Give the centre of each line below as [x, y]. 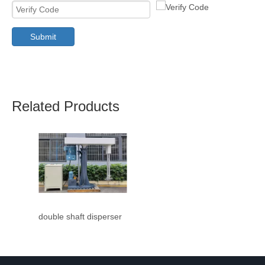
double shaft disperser [80, 216]
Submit [43, 37]
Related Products [66, 106]
